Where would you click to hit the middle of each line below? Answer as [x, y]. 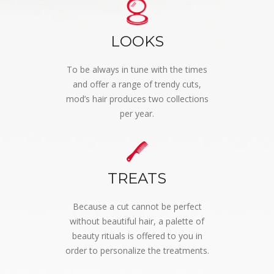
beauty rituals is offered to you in [137, 236]
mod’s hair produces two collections [137, 98]
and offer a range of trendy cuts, [137, 84]
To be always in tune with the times [137, 69]
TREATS [137, 179]
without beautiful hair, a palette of [137, 221]
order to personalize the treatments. [137, 251]
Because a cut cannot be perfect [137, 207]
